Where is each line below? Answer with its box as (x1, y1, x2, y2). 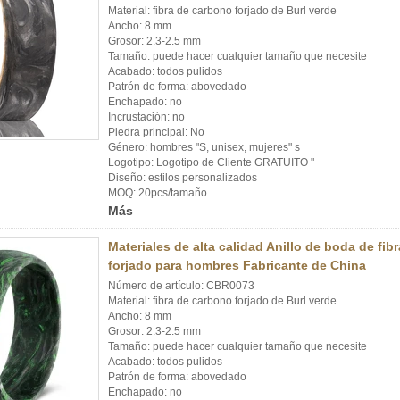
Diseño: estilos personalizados (108, 171, 257, 184)
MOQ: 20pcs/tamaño (108, 187, 207, 199)
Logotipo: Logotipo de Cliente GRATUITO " (108, 156, 314, 169)
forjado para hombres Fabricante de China (108, 258, 366, 272)
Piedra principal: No (108, 126, 204, 138)
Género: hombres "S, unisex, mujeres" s (108, 141, 300, 154)
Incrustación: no (108, 111, 185, 123)
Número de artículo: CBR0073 (108, 279, 254, 292)
